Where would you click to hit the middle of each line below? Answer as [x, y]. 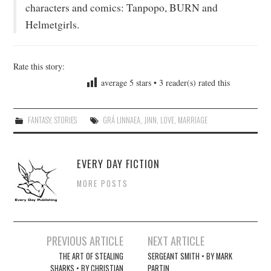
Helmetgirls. [53, 24]
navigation [43, 257]
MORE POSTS [103, 183]
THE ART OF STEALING [91, 256]
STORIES [65, 120]
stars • [147, 82]
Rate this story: [39, 66]
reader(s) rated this [197, 82]
